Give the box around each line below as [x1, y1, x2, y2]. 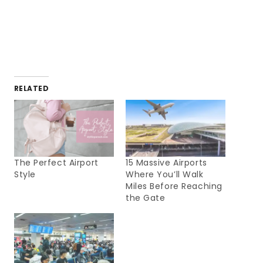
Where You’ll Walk [126, 168, 204, 181]
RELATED [14, 83, 49, 94]
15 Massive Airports [126, 157, 207, 169]
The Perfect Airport [14, 157, 99, 169]
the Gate [126, 192, 166, 204]
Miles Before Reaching [126, 180, 222, 193]
